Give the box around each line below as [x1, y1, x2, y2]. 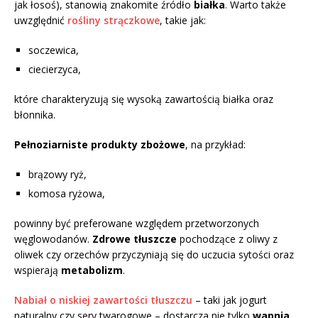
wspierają [14, 263, 61, 277]
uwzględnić [14, 13, 67, 27]
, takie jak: [160, 13, 206, 27]
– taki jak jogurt [192, 292, 267, 307]
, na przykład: [185, 137, 246, 151]
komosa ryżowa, [28, 186, 105, 200]
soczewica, [28, 43, 79, 57]
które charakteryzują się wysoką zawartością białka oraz [14, 92, 273, 106]
